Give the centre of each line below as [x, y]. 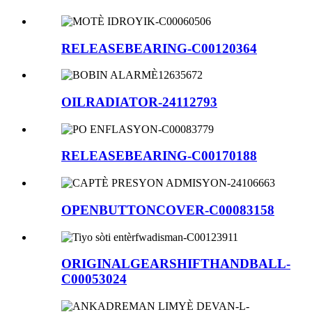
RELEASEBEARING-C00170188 [159, 156]
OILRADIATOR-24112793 [139, 102]
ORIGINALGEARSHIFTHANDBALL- [176, 264]
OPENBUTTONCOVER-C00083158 [168, 210]
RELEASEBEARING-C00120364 [159, 48]
